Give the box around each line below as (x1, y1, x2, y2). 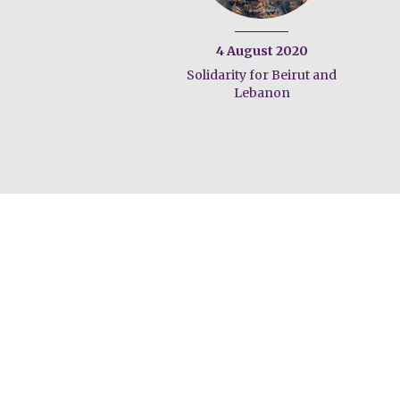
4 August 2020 (215, 43, 308, 59)
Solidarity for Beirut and (187, 67, 337, 83)
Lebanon (233, 85, 290, 101)
